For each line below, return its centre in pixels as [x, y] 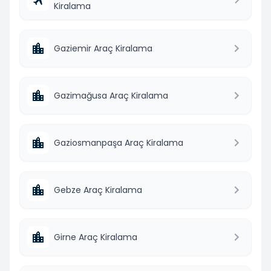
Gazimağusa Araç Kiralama [111, 95]
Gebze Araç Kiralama [98, 190]
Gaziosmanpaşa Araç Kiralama [119, 142]
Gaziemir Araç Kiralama [103, 48]
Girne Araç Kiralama [96, 237]
